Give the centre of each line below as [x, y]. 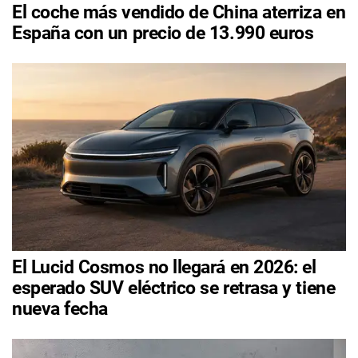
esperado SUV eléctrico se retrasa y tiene [174, 288]
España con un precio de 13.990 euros [163, 33]
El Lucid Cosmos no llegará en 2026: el [164, 268]
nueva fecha [60, 309]
